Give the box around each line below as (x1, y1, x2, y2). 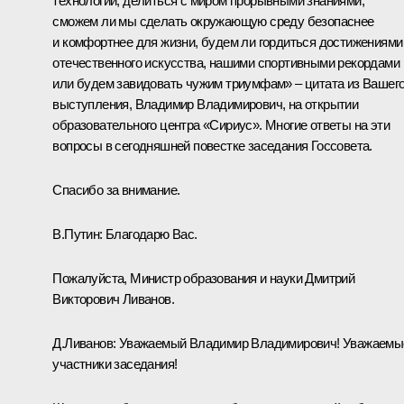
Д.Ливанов (52, 335, 113, 351)
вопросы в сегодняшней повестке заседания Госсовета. (52, 137, 372, 153)
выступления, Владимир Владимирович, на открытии (52, 96, 359, 112)
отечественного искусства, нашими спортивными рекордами (52, 54, 399, 70)
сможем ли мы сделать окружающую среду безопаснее (52, 13, 374, 29)
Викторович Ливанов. (52, 290, 174, 307)
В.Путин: (52, 225, 103, 242)
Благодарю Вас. (102, 225, 197, 242)
